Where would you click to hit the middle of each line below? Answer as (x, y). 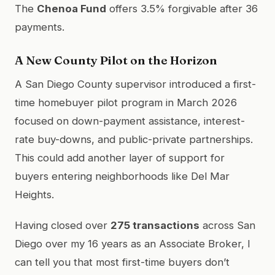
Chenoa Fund (72, 8)
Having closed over (63, 225)
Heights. (34, 194)
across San (227, 225)
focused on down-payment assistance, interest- (130, 121)
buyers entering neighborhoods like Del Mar (122, 176)
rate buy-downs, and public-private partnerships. (134, 139)
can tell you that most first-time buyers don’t (122, 262)
